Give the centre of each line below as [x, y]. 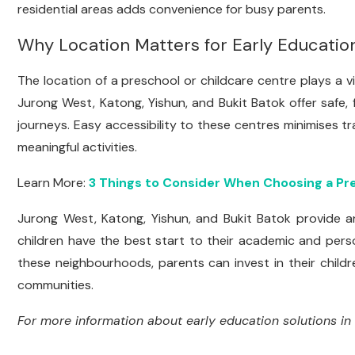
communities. [55, 285]
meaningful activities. [77, 147]
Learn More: [53, 183]
